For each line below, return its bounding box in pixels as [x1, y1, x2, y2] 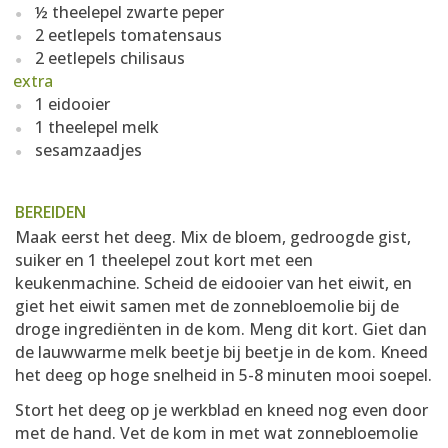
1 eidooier [35, 93, 110, 115]
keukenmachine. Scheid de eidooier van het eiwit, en [15, 272, 412, 294]
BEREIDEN [15, 201, 86, 223]
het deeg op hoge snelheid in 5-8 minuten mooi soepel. [15, 364, 432, 386]
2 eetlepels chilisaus [35, 47, 185, 69]
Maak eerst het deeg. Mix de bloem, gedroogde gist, [15, 226, 411, 248]
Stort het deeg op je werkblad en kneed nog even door [15, 399, 428, 421]
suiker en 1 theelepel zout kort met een [15, 249, 313, 271]
